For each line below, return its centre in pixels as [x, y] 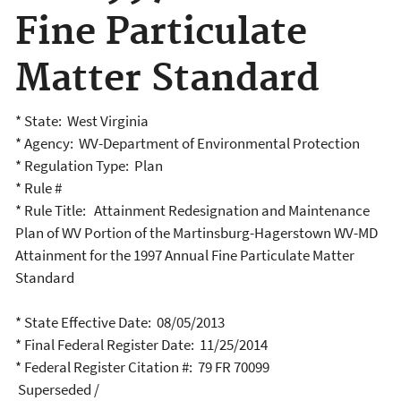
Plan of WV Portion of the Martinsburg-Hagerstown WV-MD [196, 233]
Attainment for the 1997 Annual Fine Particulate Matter [185, 256]
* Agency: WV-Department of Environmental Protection [188, 144]
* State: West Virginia [83, 121]
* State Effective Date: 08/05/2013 [120, 323]
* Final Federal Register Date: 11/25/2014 [141, 345]
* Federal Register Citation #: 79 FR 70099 [142, 367]
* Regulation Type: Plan [89, 166]
